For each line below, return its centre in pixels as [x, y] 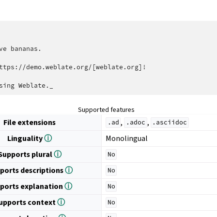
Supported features [107, 109]
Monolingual [127, 138]
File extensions [30, 122]
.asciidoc [170, 123]
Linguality [26, 138]
